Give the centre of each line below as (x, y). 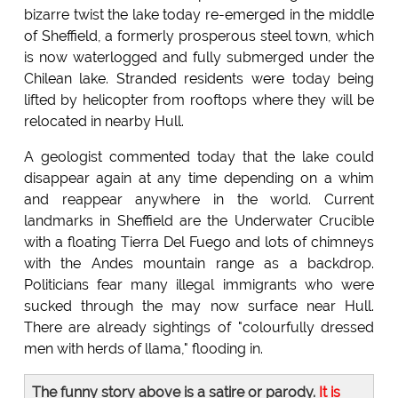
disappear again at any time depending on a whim (199, 178)
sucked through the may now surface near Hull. (199, 306)
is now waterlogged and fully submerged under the (199, 57)
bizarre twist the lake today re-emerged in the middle (199, 14)
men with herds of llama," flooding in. (143, 348)
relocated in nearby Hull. (103, 121)
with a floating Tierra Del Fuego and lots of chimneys (199, 242)
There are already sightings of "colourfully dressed (199, 327)
